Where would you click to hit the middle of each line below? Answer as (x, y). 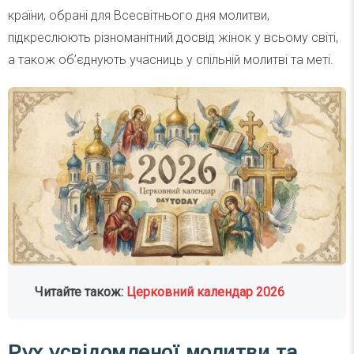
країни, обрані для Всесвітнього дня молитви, (139, 15)
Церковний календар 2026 (206, 292)
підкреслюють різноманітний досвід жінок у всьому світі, (173, 37)
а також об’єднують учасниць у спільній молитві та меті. (171, 59)
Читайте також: (81, 292)
